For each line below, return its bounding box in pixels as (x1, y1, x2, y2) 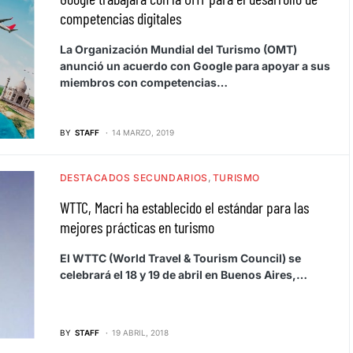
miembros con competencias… (59, 75, 228, 89)
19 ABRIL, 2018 (111, 327, 169, 337)
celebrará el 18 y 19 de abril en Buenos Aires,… (59, 267, 307, 281)
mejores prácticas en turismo (59, 217, 214, 236)
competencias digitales (59, 8, 181, 28)
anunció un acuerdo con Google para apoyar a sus (59, 58, 330, 72)
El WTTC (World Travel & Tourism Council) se (59, 251, 301, 265)
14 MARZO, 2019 (111, 127, 174, 137)
